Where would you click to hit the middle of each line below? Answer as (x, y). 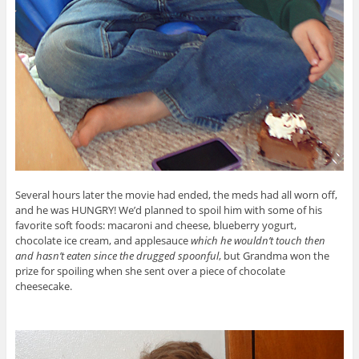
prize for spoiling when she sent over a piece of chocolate (150, 270)
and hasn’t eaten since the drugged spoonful (117, 255)
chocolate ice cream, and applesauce (103, 240)
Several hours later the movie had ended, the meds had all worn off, (176, 194)
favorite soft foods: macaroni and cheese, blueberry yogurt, (155, 225)
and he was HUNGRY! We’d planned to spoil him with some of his (168, 210)
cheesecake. (43, 286)
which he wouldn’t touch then (258, 240)
